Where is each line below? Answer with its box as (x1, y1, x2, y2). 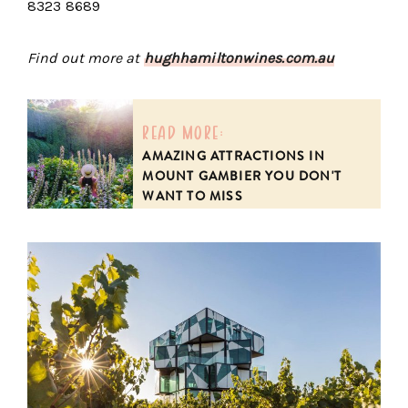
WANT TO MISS (142, 186, 243, 205)
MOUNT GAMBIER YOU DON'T (142, 166, 342, 185)
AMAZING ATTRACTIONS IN (142, 146, 325, 165)
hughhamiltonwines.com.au (143, 48, 335, 66)
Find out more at (27, 48, 144, 66)
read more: (142, 118, 225, 143)
